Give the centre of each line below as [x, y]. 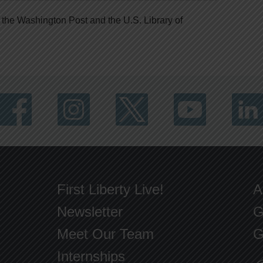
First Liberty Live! [111, 189]
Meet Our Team [106, 234]
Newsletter [90, 212]
